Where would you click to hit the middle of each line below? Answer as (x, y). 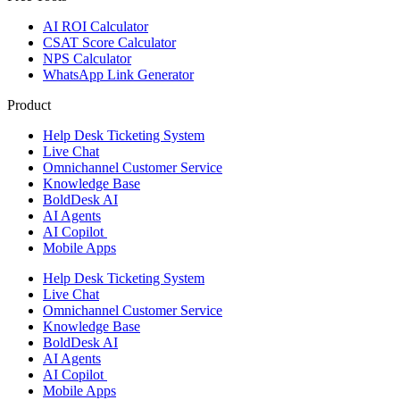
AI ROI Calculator (96, 26)
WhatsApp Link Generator (118, 74)
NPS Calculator (87, 58)
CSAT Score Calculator (109, 42)
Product (29, 104)
